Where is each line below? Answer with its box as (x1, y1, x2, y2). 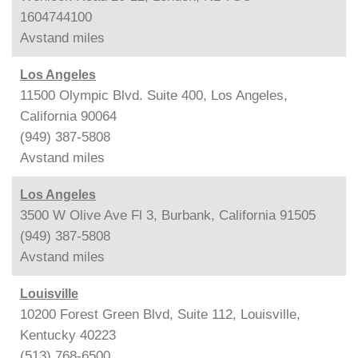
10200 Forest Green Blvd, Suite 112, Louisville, (20, 306, 300, 322)
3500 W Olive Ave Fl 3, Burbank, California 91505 (20, 207, 316, 223)
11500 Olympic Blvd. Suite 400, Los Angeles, (20, 87, 288, 103)
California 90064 (20, 108, 117, 124)
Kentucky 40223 (20, 327, 116, 343)
